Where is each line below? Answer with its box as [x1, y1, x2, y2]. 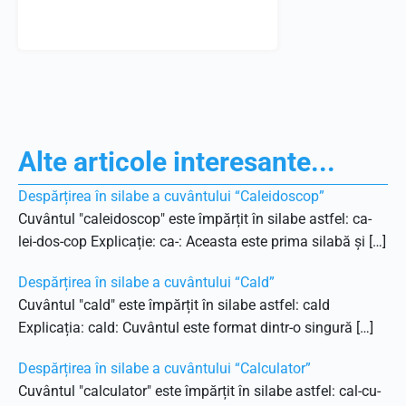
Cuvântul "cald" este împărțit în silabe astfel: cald [18, 296, 330, 314]
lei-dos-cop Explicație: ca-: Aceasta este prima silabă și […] [18, 233, 386, 250]
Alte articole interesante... [18, 146, 335, 178]
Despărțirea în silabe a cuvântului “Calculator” [18, 360, 311, 377]
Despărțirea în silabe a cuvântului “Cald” [18, 274, 275, 291]
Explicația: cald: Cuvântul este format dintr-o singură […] [18, 319, 373, 336]
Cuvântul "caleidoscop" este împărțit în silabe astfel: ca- [18, 210, 372, 227]
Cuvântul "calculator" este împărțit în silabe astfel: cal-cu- [18, 382, 381, 400]
